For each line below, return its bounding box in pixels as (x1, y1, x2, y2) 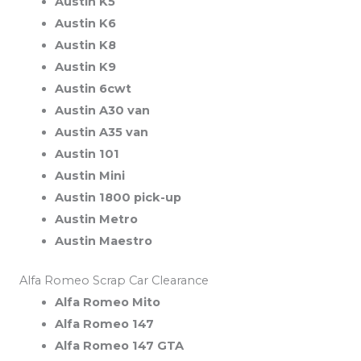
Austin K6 (54, 15, 116, 31)
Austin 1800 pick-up (54, 189, 181, 205)
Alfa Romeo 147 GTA (54, 338, 184, 353)
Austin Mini (54, 168, 125, 183)
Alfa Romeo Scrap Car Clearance (19, 272, 209, 288)
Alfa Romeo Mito (54, 294, 160, 309)
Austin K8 (54, 37, 116, 52)
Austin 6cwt (54, 81, 131, 96)
